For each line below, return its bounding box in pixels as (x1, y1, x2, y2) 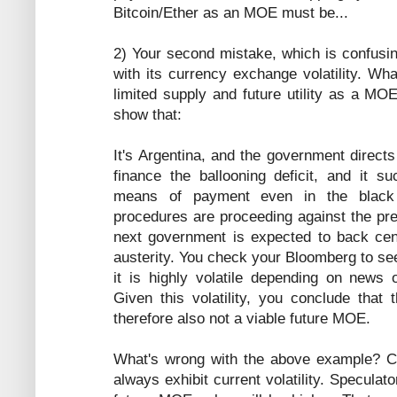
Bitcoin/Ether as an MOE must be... (113, 4, 348, 21)
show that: (113, 105, 182, 123)
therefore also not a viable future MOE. (113, 309, 370, 327)
